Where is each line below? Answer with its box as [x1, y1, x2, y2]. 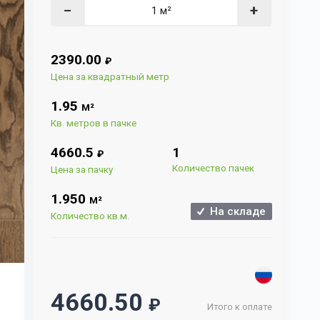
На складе [204, 205, 266, 218]
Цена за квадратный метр [51, 71, 170, 82]
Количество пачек [172, 162, 255, 174]
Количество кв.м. [51, 210, 130, 221]
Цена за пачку [51, 164, 114, 175]
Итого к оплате [207, 301, 272, 313]
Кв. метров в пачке [51, 117, 137, 129]
